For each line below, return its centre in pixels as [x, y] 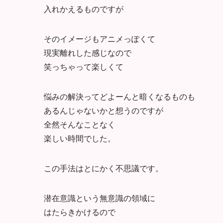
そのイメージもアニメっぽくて [100, 38]
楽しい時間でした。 [80, 138]
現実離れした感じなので [88, 52]
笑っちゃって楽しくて [84, 66]
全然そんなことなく [80, 124]
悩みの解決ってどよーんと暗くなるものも [119, 96]
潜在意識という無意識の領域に [100, 198]
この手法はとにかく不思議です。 [104, 168]
